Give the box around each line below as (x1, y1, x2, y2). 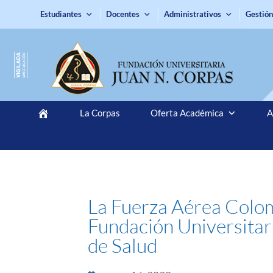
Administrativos (164, 9, 222, 19)
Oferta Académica (150, 107, 224, 118)
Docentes (106, 9, 140, 19)
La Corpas (79, 107, 120, 118)
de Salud (88, 233, 158, 257)
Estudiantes (40, 9, 82, 19)
